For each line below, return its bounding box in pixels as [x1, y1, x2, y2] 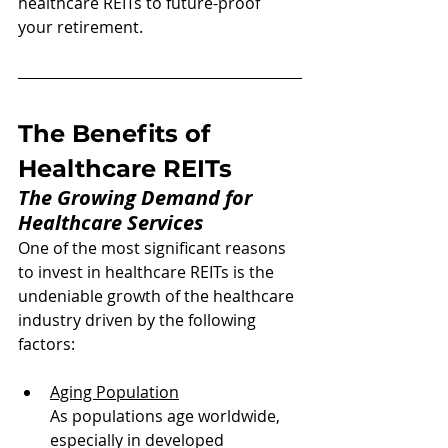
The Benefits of [18, 119, 217, 148]
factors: [18, 333, 75, 355]
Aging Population [50, 381, 179, 403]
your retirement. [18, 16, 143, 38]
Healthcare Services [18, 209, 203, 236]
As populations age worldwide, [50, 405, 284, 427]
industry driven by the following [18, 309, 260, 331]
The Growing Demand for [18, 184, 257, 211]
